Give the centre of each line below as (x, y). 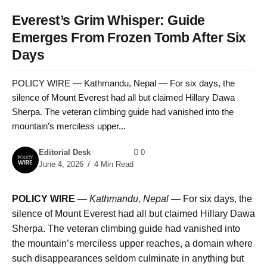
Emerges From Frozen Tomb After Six (129, 38)
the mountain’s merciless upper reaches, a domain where (132, 244)
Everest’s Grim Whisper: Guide (108, 20)
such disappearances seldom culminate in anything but (128, 259)
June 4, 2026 (61, 164)
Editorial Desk (65, 153)
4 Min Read (113, 164)
